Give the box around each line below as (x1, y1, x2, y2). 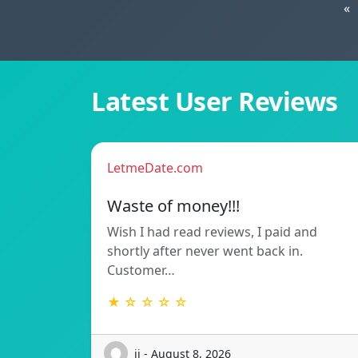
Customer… (107, 261, 175, 280)
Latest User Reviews (91, 84, 338, 119)
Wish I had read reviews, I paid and (107, 223, 317, 241)
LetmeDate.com (107, 159, 203, 177)
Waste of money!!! (107, 195, 240, 217)
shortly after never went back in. (107, 242, 303, 261)
